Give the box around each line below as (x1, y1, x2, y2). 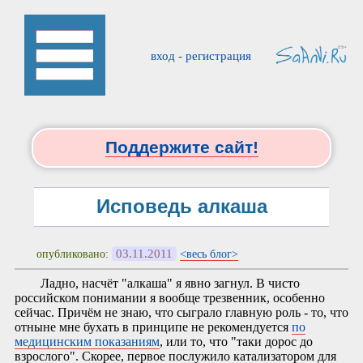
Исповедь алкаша (96, 195, 267, 218)
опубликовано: (36, 247, 113, 260)
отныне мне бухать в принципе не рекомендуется (15, 319, 292, 334)
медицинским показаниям (15, 334, 160, 348)
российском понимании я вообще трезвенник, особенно (15, 290, 325, 305)
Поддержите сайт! (105, 138, 258, 157)
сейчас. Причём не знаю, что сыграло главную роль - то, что (15, 305, 348, 319)
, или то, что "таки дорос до (160, 334, 313, 348)
